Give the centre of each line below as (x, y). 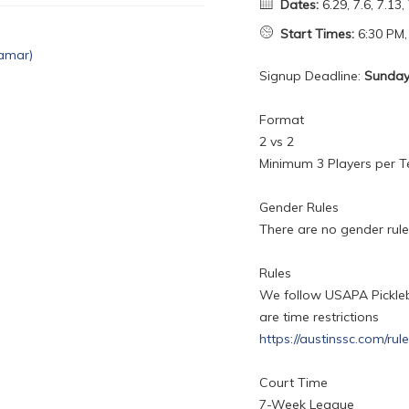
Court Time (294, 383)
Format (282, 120)
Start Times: (317, 34)
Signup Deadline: (312, 76)
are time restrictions (319, 317)
